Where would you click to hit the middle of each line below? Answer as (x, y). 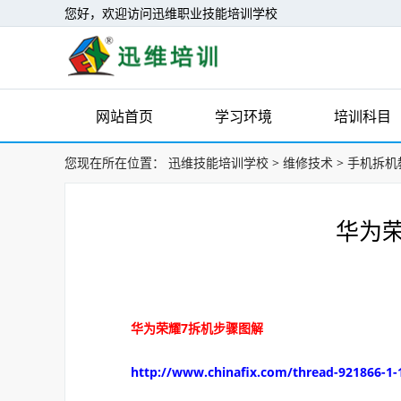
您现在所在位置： (115, 162)
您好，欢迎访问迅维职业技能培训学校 (171, 13)
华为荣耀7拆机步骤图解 (184, 328)
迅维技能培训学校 (218, 162)
